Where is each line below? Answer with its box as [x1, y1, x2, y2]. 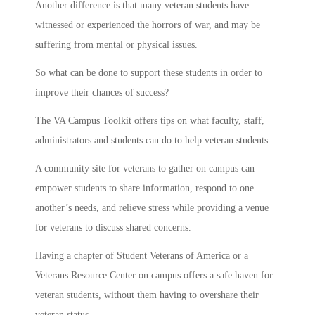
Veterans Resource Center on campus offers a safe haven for [35, 269, 273, 281]
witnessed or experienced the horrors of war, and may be [35, 20, 260, 31]
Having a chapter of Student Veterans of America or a [35, 250, 248, 261]
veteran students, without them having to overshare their [35, 289, 259, 300]
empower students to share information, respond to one [35, 182, 254, 193]
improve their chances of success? [35, 86, 169, 98]
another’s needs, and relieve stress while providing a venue [35, 202, 269, 213]
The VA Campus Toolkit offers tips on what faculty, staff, [35, 115, 264, 126]
